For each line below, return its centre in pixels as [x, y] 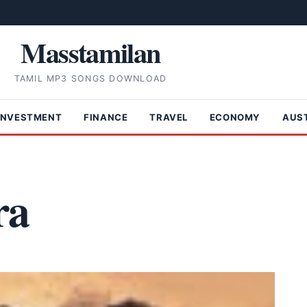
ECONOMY [235, 117]
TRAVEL [169, 117]
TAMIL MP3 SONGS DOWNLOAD [90, 79]
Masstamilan [90, 52]
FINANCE [106, 117]
